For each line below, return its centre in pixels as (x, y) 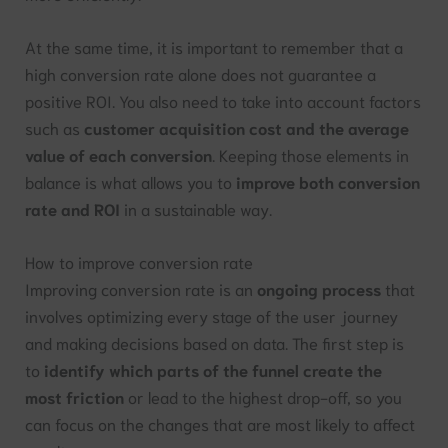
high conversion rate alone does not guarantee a (201, 73)
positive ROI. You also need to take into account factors (223, 100)
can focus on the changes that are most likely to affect (220, 424)
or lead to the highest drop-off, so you (263, 397)
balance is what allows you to (131, 181)
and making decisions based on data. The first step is (215, 343)
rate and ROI (73, 208)
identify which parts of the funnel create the (213, 370)
